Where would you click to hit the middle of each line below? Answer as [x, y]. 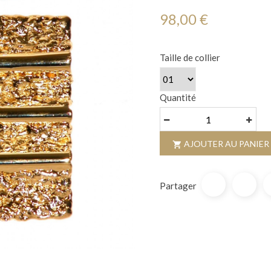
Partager [178, 186]
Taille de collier [190, 58]
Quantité [178, 98]
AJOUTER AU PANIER [227, 144]
